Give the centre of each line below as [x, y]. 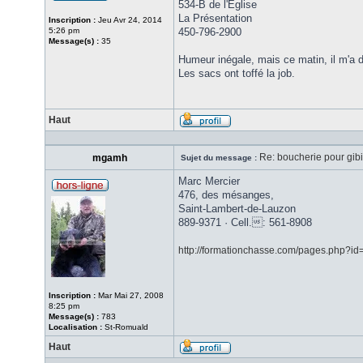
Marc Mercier [209, 181]
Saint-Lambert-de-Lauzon [237, 209]
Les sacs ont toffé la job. [237, 73]
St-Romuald [125, 327]
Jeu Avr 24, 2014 [129, 20]
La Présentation [215, 18]
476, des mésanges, [226, 195]
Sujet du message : [219, 158]
